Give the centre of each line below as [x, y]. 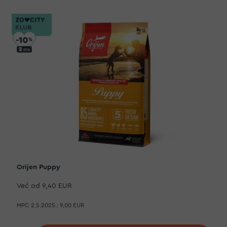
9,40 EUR [57, 186]
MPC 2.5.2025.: [37, 205]
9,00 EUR [72, 205]
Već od [28, 186]
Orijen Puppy [39, 167]
